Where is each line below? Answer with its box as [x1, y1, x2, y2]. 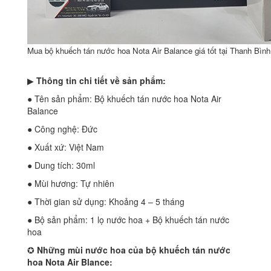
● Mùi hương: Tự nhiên [27, 177, 114, 190]
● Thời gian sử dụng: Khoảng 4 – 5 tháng [27, 195, 184, 208]
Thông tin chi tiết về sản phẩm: [36, 74, 166, 87]
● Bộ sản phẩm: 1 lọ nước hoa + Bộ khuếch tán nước [27, 214, 229, 226]
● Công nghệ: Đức [27, 123, 97, 135]
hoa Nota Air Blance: [27, 256, 113, 269]
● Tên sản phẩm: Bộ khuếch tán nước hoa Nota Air [27, 93, 221, 105]
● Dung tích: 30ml [27, 159, 95, 172]
